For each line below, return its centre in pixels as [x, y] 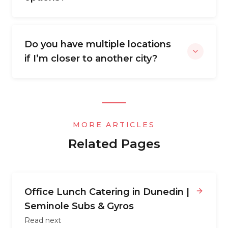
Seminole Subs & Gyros [79, 206]
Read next [43, 220]
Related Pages [114, 144]
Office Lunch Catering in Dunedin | [107, 192]
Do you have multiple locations [98, 44]
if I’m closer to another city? [91, 59]
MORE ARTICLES [114, 125]
